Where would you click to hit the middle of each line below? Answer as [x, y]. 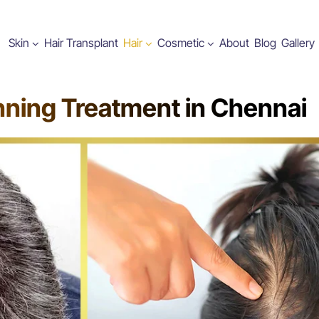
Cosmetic [181, 43]
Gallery [298, 43]
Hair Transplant [81, 43]
